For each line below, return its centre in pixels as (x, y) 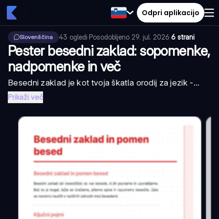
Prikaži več (25, 97)
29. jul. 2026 (151, 37)
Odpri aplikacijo (171, 12)
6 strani (183, 37)
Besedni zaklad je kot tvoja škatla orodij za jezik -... (104, 83)
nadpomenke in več (64, 66)
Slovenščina (36, 37)
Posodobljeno (110, 37)
